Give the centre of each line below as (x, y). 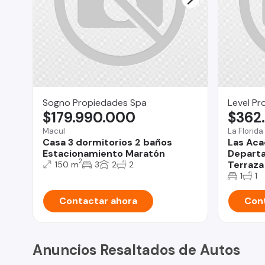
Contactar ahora (98, 201)
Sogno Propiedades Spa (95, 102)
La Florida (245, 131)
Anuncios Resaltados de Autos (136, 250)
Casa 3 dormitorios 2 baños (107, 142)
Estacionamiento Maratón (104, 153)
